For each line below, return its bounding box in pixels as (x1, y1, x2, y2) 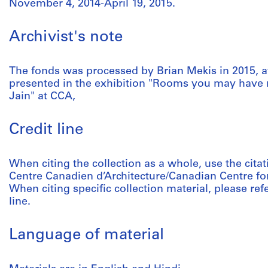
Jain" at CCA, (9, 91, 75, 102)
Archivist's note (9, 29, 123, 45)
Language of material (9, 227, 164, 243)
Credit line (9, 122, 83, 138)
